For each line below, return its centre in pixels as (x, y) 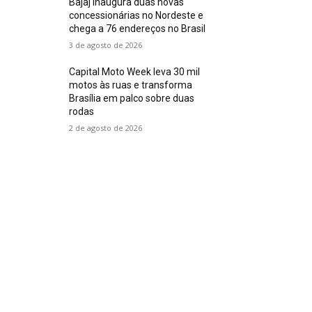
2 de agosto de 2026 (106, 128)
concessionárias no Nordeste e (136, 16)
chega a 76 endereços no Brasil (138, 29)
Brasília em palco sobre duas (132, 99)
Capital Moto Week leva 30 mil (135, 72)
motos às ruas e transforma (131, 85)
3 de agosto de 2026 (106, 45)
